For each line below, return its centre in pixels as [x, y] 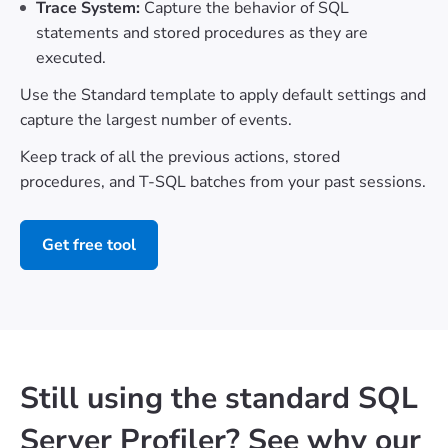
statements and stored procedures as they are [202, 33]
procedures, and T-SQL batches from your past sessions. [223, 182]
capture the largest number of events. [156, 120]
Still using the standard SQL [219, 399]
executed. [71, 58]
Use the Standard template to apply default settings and [223, 95]
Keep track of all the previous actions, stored [180, 157]
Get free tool [89, 245]
